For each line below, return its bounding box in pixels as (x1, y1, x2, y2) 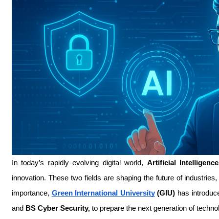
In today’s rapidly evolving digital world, (12, 159, 147, 167)
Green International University (51, 189, 155, 197)
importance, (12, 189, 52, 197)
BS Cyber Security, (25, 204, 90, 212)
